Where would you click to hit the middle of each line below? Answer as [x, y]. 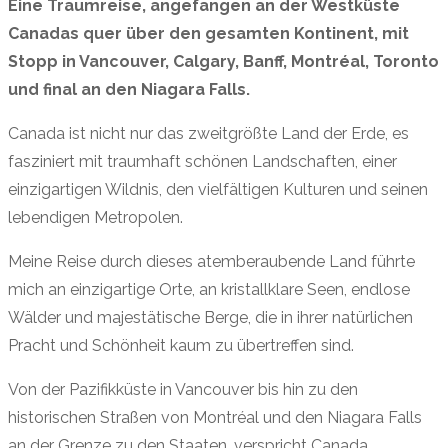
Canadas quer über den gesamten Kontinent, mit [208, 34]
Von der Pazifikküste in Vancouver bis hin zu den [183, 390]
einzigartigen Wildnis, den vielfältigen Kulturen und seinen [218, 190]
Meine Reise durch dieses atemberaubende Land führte [211, 262]
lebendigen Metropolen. [95, 218]
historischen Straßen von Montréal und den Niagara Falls [215, 418]
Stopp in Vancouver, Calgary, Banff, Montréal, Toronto [223, 62]
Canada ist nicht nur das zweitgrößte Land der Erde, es [208, 134]
